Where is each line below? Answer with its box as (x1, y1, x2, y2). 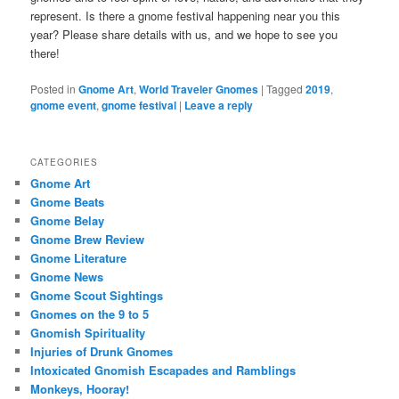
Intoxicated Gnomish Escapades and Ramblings (30, 362, 297, 379)
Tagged (266, 81, 304, 97)
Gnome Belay (30, 212, 105, 230)
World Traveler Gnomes (139, 81, 259, 98)
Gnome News (30, 268, 104, 286)
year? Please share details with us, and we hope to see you (30, 25, 338, 43)
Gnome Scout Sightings (30, 287, 164, 305)
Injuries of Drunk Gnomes (30, 343, 174, 361)
